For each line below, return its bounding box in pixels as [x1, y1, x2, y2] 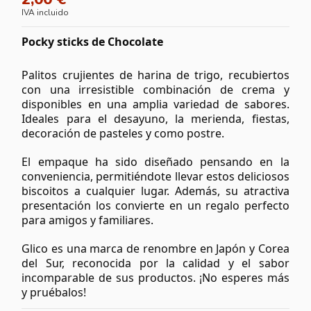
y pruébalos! [22, 284, 87, 300]
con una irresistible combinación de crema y [22, 81, 289, 97]
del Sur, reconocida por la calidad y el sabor [22, 255, 289, 271]
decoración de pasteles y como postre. [22, 125, 225, 141]
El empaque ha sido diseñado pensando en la [22, 153, 289, 169]
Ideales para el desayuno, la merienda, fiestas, [22, 110, 289, 126]
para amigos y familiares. [22, 212, 154, 228]
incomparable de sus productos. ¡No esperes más [22, 269, 289, 285]
